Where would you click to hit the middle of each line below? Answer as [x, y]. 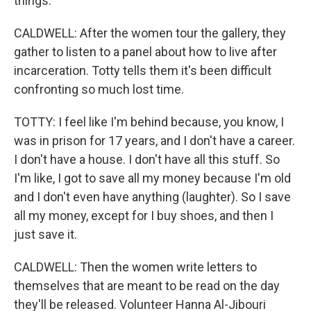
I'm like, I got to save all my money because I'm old [152, 178]
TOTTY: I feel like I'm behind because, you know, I [149, 122]
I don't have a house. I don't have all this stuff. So [147, 159]
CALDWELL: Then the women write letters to [135, 267]
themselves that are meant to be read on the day [147, 286]
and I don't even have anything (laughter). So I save [152, 197]
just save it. [45, 234]
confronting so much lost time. [99, 89]
